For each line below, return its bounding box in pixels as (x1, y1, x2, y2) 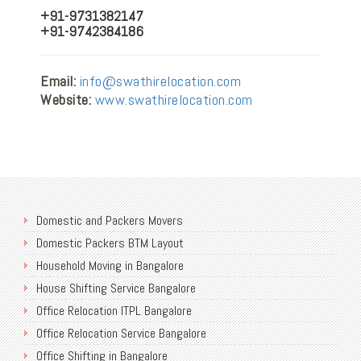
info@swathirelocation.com (79, 72, 241, 90)
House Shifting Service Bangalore (36, 280, 196, 297)
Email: (40, 72, 76, 90)
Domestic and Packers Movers (36, 212, 183, 229)
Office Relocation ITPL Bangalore (36, 302, 192, 319)
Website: (40, 90, 91, 109)
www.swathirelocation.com (94, 90, 253, 109)
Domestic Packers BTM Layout (36, 234, 184, 251)
